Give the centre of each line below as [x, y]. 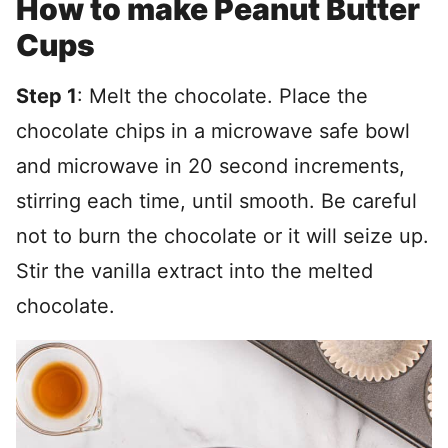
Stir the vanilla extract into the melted [194, 271]
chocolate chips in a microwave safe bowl [213, 131]
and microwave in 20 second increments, [210, 166]
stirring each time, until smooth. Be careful [216, 201]
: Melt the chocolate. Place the [222, 96]
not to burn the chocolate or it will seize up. [222, 236]
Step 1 [46, 96]
